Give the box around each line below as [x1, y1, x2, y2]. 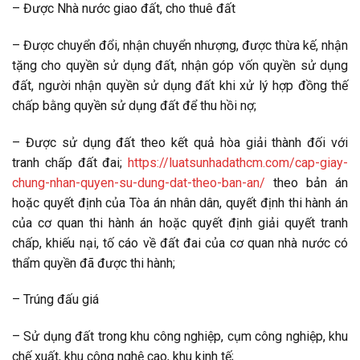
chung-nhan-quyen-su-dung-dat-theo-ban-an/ [12, 174, 265, 190]
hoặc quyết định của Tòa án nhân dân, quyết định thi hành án [12, 194, 348, 211]
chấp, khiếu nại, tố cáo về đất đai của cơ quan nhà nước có [12, 235, 348, 251]
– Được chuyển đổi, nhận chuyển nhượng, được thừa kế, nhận [12, 37, 348, 53]
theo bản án [265, 174, 348, 190]
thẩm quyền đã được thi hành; [12, 255, 175, 271]
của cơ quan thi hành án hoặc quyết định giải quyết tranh [12, 215, 348, 231]
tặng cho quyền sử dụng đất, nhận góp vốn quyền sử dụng [12, 57, 348, 73]
